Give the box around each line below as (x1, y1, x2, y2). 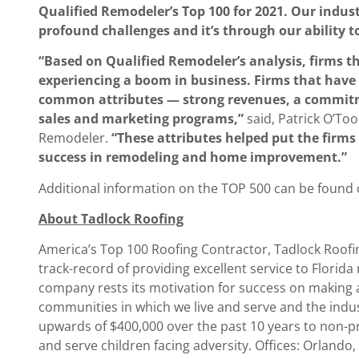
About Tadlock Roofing (38, 209, 184, 228)
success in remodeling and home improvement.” (38, 148, 347, 167)
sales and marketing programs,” (38, 110, 247, 128)
